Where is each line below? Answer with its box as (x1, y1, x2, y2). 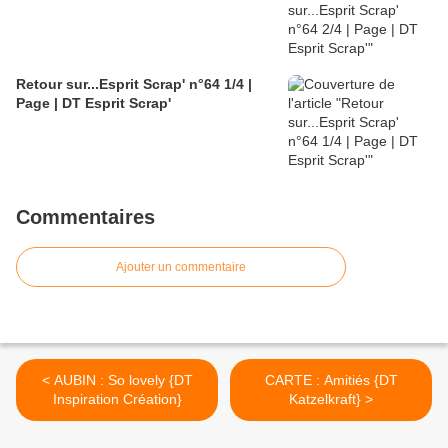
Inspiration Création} (52, 391, 182, 408)
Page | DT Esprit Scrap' (16, 95, 171, 112)
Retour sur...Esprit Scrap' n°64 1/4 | (16, 76, 252, 93)
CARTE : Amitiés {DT (264, 372, 398, 389)
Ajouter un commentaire (116, 260, 246, 275)
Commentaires (16, 206, 155, 229)
